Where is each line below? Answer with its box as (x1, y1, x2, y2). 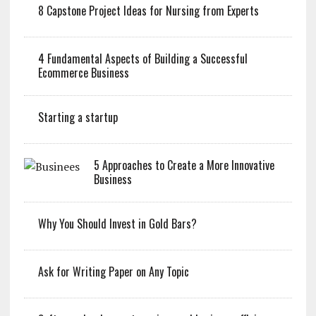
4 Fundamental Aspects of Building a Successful (37, 50, 248, 68)
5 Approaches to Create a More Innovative (93, 157, 274, 174)
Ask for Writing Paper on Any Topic (37, 263, 189, 281)
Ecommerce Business (37, 64, 129, 82)
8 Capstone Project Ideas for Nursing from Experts (37, 2, 259, 20)
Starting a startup (37, 109, 118, 126)
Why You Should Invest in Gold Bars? (37, 215, 197, 233)
